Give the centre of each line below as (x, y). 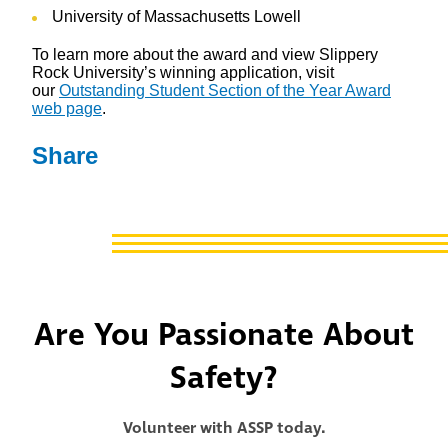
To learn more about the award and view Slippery (205, 55)
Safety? (224, 379)
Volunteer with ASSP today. (224, 428)
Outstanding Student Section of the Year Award (225, 91)
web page (67, 109)
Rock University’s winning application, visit (183, 73)
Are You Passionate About (224, 336)
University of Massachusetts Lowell (176, 17)
